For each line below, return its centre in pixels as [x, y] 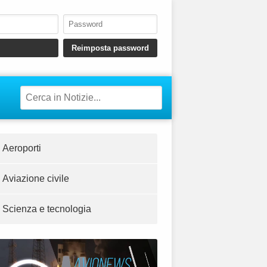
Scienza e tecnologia [47, 209]
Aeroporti [22, 148]
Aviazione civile [36, 179]
